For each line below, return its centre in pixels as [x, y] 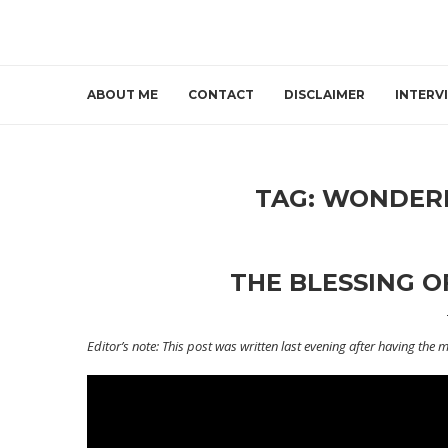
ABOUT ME [122, 95]
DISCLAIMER [324, 95]
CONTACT [221, 95]
